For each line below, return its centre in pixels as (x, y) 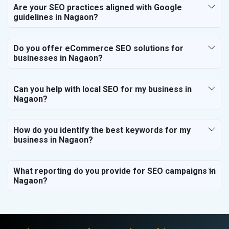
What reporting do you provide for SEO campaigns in (114, 171)
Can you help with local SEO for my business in (102, 89)
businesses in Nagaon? (58, 58)
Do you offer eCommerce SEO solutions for (98, 48)
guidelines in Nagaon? (56, 17)
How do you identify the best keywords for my (102, 130)
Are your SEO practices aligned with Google (98, 7)
